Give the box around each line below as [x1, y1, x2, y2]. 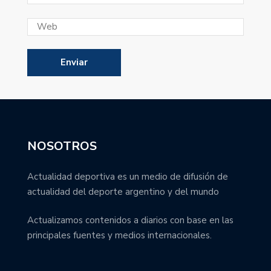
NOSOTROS [27, 137, 97, 154]
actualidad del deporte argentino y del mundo [27, 185, 219, 198]
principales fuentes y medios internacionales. [27, 229, 212, 242]
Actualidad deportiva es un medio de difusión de [27, 170, 228, 183]
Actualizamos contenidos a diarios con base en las [27, 214, 233, 227]
